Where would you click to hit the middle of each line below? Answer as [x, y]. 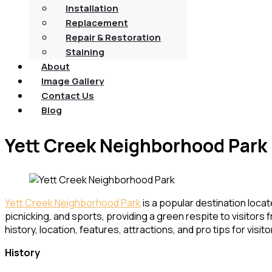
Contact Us [68, 96]
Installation [92, 8]
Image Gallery [73, 81]
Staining [85, 52]
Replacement [97, 23]
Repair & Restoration [113, 37]
